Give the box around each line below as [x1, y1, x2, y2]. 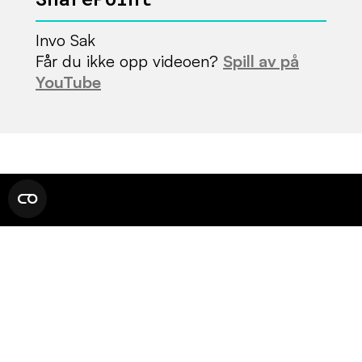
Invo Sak [36, 30, 95, 51]
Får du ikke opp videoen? [36, 51, 223, 72]
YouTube [36, 72, 101, 93]
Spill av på [223, 51, 299, 72]
